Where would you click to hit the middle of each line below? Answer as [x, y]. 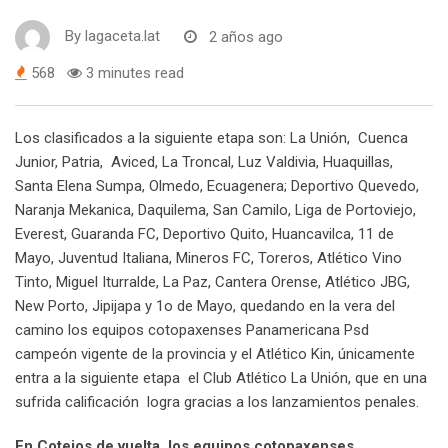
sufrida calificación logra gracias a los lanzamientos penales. [217, 402]
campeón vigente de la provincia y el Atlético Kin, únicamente [215, 354]
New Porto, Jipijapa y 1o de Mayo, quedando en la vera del [205, 306]
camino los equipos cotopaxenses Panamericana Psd [194, 330]
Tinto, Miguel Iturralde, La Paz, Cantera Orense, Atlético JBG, [212, 282]
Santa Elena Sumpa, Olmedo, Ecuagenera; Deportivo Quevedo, [217, 186]
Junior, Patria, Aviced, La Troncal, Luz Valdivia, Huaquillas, [204, 162]
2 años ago [246, 36]
